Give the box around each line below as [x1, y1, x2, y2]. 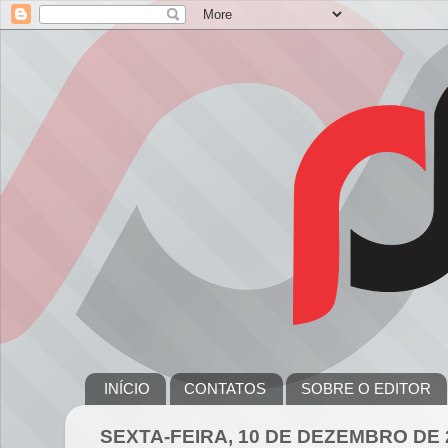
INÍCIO [103, 380, 150, 398]
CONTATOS [184, 380, 267, 398]
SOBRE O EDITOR [301, 380, 432, 398]
